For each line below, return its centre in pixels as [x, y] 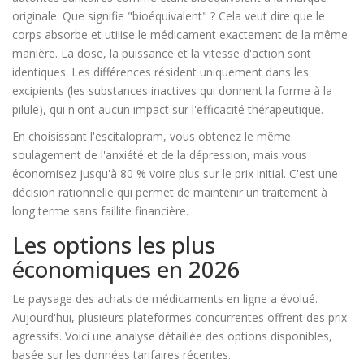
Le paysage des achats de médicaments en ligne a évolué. [165, 299]
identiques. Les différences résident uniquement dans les [160, 72]
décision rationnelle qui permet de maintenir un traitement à [170, 193]
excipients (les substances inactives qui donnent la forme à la [172, 91]
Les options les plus [114, 245]
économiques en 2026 [126, 269]
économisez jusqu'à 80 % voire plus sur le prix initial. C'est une [175, 174]
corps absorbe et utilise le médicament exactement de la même [180, 35]
